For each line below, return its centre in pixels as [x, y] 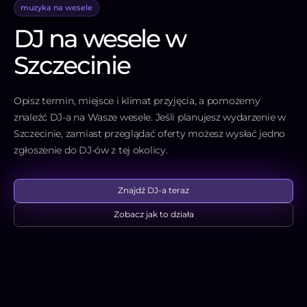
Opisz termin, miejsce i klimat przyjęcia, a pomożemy [137, 100]
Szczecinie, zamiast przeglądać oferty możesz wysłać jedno [150, 133]
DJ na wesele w [100, 38]
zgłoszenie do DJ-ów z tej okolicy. [91, 150]
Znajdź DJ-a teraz [153, 191]
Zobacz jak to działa [153, 214]
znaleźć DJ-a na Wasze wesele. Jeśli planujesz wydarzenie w [150, 117]
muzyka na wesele [56, 8]
